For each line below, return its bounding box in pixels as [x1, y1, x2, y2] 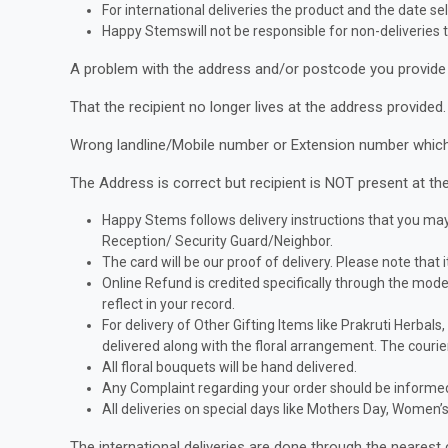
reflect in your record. [102, 296, 235, 312]
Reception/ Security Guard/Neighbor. [102, 233, 333, 249]
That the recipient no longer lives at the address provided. [70, 98, 446, 116]
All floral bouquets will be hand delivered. [102, 359, 357, 375]
